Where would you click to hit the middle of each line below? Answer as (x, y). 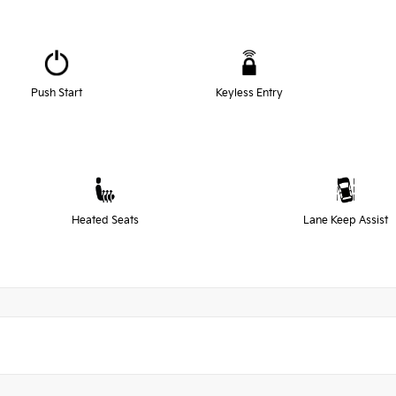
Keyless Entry (249, 93)
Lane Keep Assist (346, 220)
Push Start (57, 93)
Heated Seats (105, 220)
